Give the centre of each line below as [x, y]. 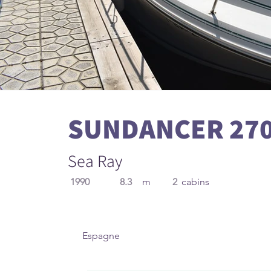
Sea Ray [95, 161]
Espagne [101, 236]
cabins [195, 182]
